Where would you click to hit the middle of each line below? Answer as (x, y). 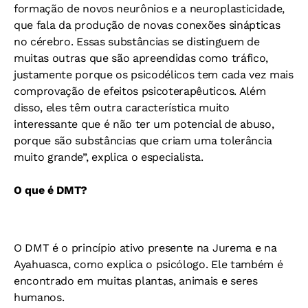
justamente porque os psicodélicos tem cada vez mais (154, 75)
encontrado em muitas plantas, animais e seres (136, 281)
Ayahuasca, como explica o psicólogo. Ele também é (148, 265)
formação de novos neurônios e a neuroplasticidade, (149, 9)
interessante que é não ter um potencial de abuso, (144, 124)
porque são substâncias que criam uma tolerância (143, 141)
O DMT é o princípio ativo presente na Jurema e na (145, 248)
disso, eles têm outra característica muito (122, 108)
